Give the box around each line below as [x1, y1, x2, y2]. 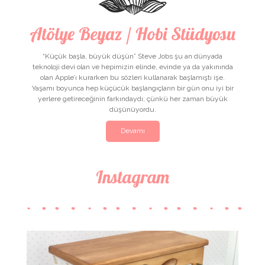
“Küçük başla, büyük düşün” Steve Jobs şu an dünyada [43, 52, 222, 60]
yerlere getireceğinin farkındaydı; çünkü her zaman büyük [37, 95, 228, 103]
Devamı [120, 127, 145, 135]
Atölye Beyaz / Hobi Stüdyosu [30, 22, 235, 45]
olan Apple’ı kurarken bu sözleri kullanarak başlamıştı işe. [40, 73, 225, 82]
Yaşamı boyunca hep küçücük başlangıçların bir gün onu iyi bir [31, 84, 234, 92]
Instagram [96, 166, 169, 188]
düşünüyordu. [109, 105, 156, 114]
